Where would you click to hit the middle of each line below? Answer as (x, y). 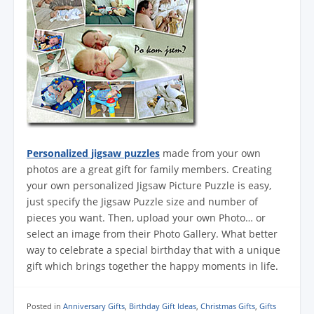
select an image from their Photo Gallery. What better (152, 234)
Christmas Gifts (228, 306)
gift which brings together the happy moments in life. (152, 266)
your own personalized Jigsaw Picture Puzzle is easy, (149, 186)
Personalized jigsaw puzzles (93, 153)
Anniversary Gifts (94, 306)
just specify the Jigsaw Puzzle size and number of (142, 202)
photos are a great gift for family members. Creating (149, 170)
